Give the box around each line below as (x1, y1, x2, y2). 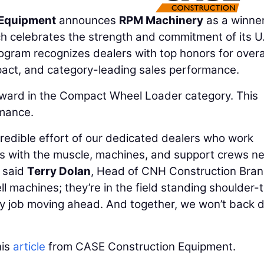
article (13, 239, 45, 253)
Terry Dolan (27, 164, 91, 178)
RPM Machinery (119, 13, 203, 27)
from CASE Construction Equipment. (45, 239, 236, 253)
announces (56, 13, 119, 27)
